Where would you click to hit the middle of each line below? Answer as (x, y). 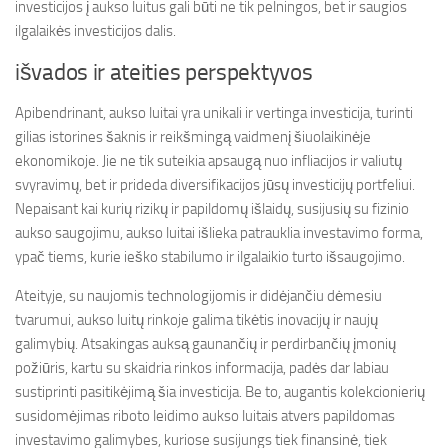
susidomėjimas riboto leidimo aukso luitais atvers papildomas (205, 416)
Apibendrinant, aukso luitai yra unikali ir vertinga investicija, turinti (214, 113)
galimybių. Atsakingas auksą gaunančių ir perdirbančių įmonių (205, 344)
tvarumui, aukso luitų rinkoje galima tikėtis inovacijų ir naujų (196, 320)
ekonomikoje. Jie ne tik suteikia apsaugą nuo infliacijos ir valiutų (208, 161)
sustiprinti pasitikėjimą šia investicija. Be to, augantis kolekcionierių (220, 392)
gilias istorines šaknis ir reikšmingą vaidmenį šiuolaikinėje (193, 137)
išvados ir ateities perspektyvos (164, 72)
